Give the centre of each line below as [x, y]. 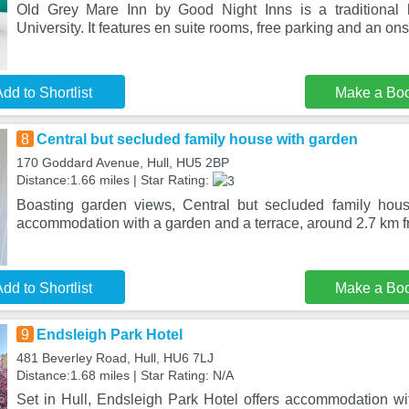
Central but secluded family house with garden [197, 139]
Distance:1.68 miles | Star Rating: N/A [125, 375]
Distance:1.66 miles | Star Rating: [114, 180]
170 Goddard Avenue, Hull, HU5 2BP [122, 163]
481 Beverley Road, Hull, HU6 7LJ [115, 358]
